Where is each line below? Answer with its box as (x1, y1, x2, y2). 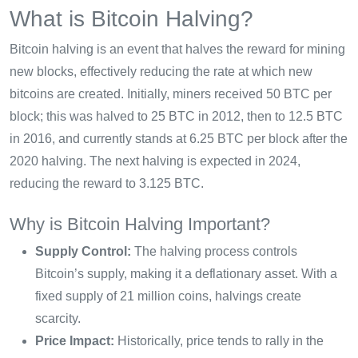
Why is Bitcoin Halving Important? (10, 213, 270, 234)
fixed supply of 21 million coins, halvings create (35, 288, 301, 303)
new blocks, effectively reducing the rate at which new (10, 64, 312, 78)
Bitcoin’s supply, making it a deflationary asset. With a (35, 266, 337, 280)
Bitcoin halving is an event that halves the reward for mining (10, 42, 345, 56)
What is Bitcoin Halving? (10, 6, 253, 31)
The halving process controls (131, 244, 297, 258)
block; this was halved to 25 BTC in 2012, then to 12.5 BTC (10, 109, 343, 123)
